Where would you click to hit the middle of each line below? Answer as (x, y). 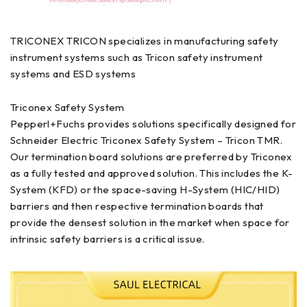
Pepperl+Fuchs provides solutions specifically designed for (153, 124)
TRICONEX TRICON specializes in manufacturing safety (145, 41)
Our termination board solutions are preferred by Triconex (151, 157)
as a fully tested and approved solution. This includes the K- (152, 173)
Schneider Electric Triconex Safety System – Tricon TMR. (146, 140)
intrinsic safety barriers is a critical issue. (108, 239)
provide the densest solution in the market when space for (150, 222)
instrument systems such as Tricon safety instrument (137, 57)
